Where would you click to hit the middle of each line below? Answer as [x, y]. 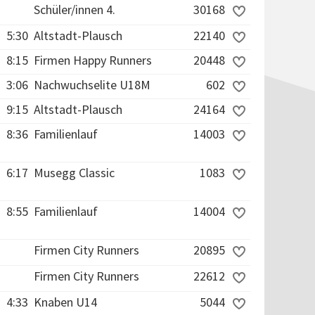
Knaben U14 [65, 302]
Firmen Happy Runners [93, 60]
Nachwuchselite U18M [92, 85]
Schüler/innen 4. [75, 9]
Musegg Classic [74, 173]
